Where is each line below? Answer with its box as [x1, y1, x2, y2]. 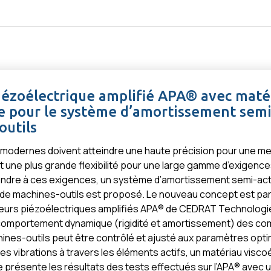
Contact [227, 5, 266, 18]
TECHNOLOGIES [57, 45, 117, 54]
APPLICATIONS [139, 45, 195, 54]
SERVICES [217, 45, 254, 54]
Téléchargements [134, 5, 218, 18]
